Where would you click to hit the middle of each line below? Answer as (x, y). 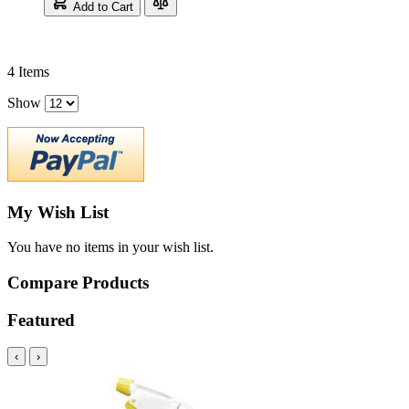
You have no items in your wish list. (110, 247)
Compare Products (78, 283)
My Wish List (58, 212)
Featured (41, 320)
